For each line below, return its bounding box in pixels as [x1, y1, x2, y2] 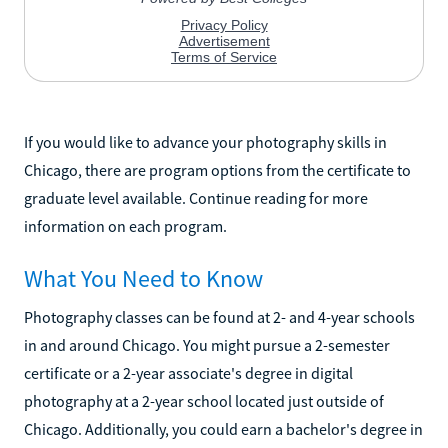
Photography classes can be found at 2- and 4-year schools [24, 306, 415, 327]
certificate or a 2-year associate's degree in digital [24, 362, 353, 383]
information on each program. [24, 215, 227, 236]
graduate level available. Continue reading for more [24, 187, 368, 208]
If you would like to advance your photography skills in [24, 131, 387, 152]
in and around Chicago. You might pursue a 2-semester [24, 334, 390, 355]
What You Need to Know [24, 262, 263, 294]
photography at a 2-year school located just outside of [24, 390, 384, 411]
